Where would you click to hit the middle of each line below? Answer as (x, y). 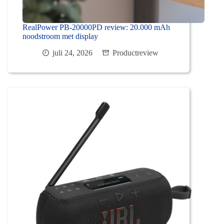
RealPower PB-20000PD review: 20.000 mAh (96, 27)
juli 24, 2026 (72, 53)
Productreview (135, 53)
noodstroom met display (60, 36)
